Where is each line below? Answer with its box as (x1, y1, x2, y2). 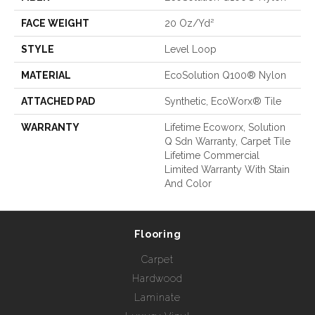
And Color (165, 177, 212, 189)
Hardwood (131, 272, 184, 284)
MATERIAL (21, 69, 71, 81)
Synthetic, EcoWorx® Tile (165, 95, 281, 107)
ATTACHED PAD (21, 95, 95, 107)
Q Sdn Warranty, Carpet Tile (165, 135, 290, 147)
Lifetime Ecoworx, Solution (165, 121, 285, 133)
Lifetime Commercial (165, 149, 259, 161)
